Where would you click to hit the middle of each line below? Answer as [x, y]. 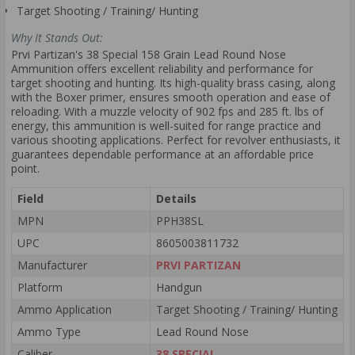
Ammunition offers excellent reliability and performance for [162, 69]
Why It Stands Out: [57, 37]
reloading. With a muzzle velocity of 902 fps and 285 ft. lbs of [167, 112]
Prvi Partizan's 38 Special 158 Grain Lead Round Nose [149, 55]
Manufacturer [52, 265]
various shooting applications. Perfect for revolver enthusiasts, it [176, 140]
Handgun [179, 288]
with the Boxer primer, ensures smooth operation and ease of [171, 97]
